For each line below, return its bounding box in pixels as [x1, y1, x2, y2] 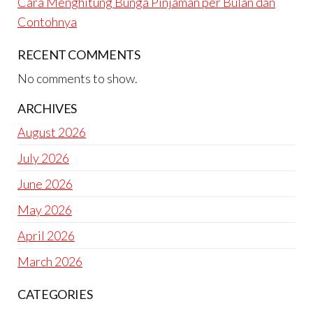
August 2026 [17, 124, 86, 140]
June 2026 [17, 176, 73, 192]
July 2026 [17, 150, 69, 166]
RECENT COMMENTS [17, 47, 140, 63]
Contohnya [17, 14, 77, 30]
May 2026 [17, 202, 72, 218]
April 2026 [17, 228, 75, 244]
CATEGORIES [17, 286, 93, 303]
